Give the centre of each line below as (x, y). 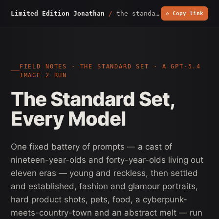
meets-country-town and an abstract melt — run (107, 212)
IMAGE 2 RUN (43, 75)
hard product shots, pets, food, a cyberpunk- (99, 199)
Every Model (68, 118)
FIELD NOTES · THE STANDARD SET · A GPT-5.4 (110, 66)
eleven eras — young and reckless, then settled (104, 173)
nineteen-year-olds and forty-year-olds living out (107, 160)
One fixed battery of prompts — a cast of (91, 146)
